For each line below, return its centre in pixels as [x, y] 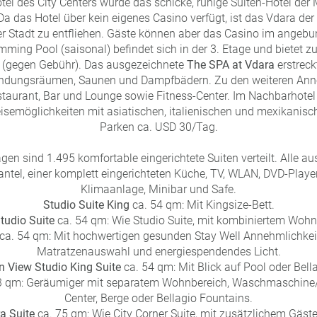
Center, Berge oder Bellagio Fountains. [158, 298]
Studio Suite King [87, 205]
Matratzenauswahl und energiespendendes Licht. [158, 252]
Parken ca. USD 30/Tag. [158, 127]
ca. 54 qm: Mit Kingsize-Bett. [203, 205]
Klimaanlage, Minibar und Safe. [158, 189]
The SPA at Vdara [232, 65]
